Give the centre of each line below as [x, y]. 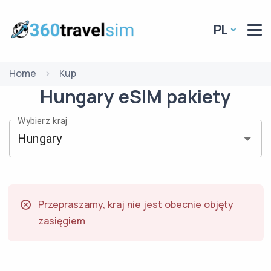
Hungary [77, 96]
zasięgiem [61, 220]
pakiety [199, 96]
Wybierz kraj [42, 121]
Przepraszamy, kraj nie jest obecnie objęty [135, 204]
